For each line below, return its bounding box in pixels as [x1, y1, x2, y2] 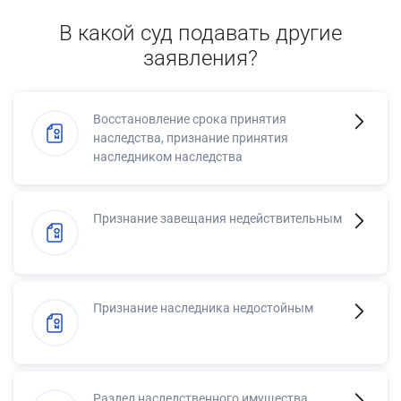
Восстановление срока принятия [93, 111, 286, 126]
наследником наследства [93, 149, 243, 164]
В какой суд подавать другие [59, 20, 342, 46]
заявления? [143, 45, 258, 71]
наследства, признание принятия [93, 130, 288, 145]
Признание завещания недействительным [93, 210, 342, 226]
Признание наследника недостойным [93, 301, 313, 316]
